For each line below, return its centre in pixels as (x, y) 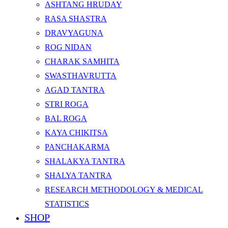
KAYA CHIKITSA (76, 133)
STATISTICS (67, 204)
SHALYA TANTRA (78, 175)
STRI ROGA (67, 104)
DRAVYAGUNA (74, 33)
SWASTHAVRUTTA (81, 76)
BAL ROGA (66, 118)
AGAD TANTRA (75, 90)
